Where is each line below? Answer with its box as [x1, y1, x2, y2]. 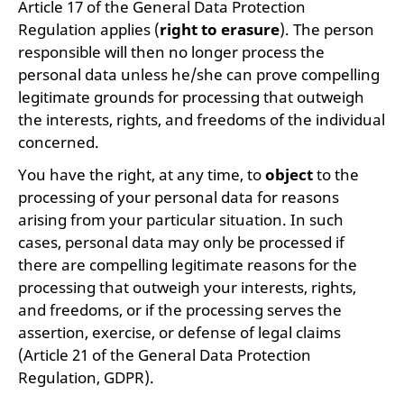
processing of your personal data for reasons [18, 187, 339, 207]
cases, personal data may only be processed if [18, 232, 344, 252]
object [265, 164, 313, 185]
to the [313, 164, 359, 185]
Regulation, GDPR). [18, 367, 154, 388]
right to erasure [160, 19, 280, 40]
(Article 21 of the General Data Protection [18, 344, 311, 365]
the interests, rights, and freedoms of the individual [18, 109, 385, 130]
